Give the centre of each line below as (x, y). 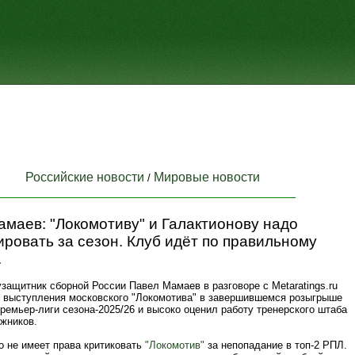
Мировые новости (207, 177)
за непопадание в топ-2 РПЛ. (276, 345)
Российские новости (85, 177)
